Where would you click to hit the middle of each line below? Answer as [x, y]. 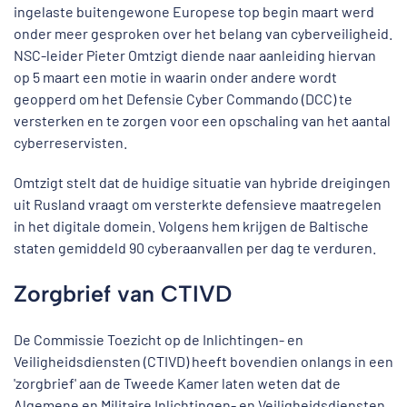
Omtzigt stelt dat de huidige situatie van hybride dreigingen [202, 182]
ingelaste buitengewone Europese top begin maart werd [194, 11]
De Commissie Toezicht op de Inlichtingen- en [159, 339]
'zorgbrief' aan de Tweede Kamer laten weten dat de [177, 383]
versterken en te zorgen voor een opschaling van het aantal [202, 120]
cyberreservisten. [70, 142]
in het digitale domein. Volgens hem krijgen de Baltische [191, 226]
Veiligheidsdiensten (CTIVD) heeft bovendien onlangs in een [203, 361]
